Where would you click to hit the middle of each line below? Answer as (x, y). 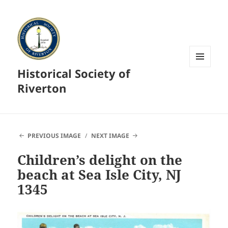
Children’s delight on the (100, 160)
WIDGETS (204, 89)
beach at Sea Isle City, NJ (99, 175)
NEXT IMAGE (110, 136)
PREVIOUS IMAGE (54, 136)
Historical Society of (74, 74)
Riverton (42, 88)
